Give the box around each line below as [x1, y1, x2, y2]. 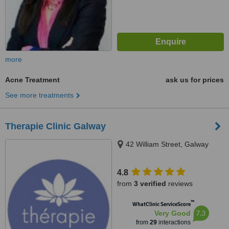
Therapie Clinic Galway [5, 121, 106, 131]
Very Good [154, 209, 191, 217]
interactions [156, 219, 191, 226]
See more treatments [5, 91, 74, 99]
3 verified [134, 179, 166, 188]
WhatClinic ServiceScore [132, 201, 191, 208]
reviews [166, 179, 193, 188]
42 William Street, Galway [126, 140, 209, 148]
